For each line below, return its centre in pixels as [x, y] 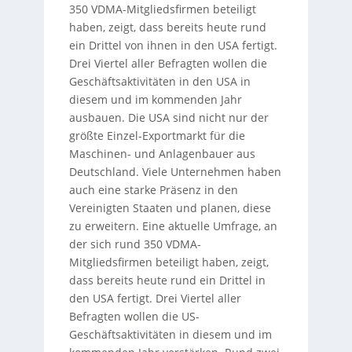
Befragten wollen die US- [134, 317]
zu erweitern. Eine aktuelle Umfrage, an [173, 226]
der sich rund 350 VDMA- [135, 244]
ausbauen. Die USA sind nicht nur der [169, 118]
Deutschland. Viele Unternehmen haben [175, 172]
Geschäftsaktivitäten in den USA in [159, 82]
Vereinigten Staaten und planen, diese [170, 208]
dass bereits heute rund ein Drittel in [167, 280]
